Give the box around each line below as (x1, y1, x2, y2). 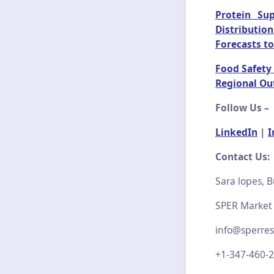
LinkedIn (215, 125, 257, 139)
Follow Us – (215, 101, 269, 115)
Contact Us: (215, 150, 270, 164)
